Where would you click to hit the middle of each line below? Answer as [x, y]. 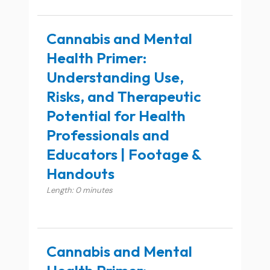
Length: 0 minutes [80, 190]
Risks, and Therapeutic [124, 96]
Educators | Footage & [124, 154]
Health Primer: [97, 58]
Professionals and [108, 135]
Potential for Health [116, 115]
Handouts [81, 173]
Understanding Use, [115, 77]
